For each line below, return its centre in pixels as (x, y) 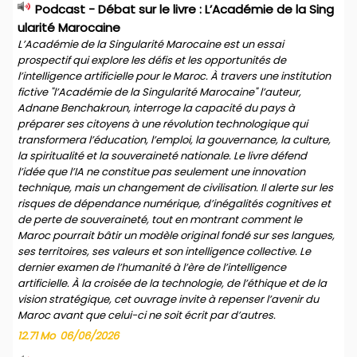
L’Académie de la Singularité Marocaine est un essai (151, 44)
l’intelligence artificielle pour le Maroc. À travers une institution (174, 76)
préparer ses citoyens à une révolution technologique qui (163, 124)
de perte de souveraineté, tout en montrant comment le (160, 220)
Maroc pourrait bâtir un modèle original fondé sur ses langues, (176, 235)
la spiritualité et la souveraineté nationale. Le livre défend (162, 156)
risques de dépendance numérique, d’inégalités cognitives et (174, 204)
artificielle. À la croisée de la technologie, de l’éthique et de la (172, 283)
